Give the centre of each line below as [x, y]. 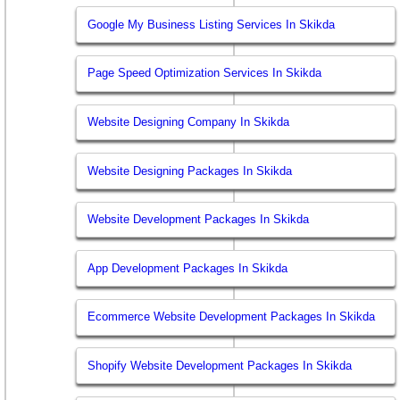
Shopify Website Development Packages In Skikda [220, 365]
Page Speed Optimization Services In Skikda [205, 73]
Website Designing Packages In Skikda [190, 171]
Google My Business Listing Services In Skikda [212, 24]
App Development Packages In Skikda [188, 268]
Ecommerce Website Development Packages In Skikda [232, 317]
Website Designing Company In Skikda [189, 121]
